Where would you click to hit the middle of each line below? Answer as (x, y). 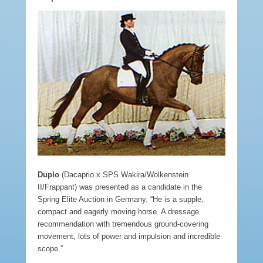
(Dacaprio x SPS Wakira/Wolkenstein (124, 175)
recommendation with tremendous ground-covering (123, 224)
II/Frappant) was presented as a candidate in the (120, 187)
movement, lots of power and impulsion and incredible (129, 237)
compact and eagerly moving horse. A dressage (118, 212)
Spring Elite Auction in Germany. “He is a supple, (121, 200)
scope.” (50, 249)
